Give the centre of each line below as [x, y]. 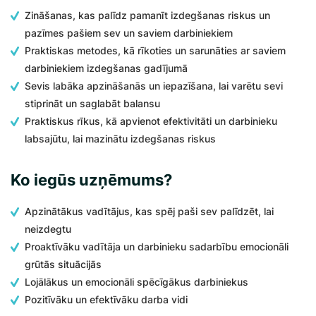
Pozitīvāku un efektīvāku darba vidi [106, 299]
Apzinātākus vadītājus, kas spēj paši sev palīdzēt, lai [149, 211]
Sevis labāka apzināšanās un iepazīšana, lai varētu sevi [154, 86]
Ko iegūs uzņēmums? [91, 180]
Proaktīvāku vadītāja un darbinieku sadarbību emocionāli [157, 247]
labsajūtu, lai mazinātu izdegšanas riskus [120, 139]
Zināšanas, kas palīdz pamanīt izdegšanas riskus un [147, 15]
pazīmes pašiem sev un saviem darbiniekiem [129, 33]
